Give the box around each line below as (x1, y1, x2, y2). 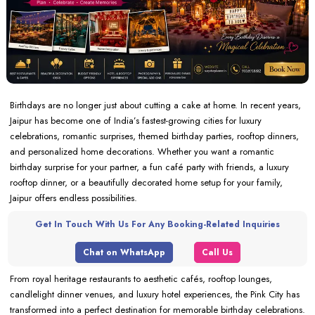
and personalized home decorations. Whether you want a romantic (10, 145, 274, 158)
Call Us (201, 246, 233, 259)
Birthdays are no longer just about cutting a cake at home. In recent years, (10, 98, 301, 112)
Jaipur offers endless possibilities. (10, 191, 137, 205)
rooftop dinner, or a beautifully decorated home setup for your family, (10, 176, 283, 189)
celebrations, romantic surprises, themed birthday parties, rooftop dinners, (10, 129, 299, 143)
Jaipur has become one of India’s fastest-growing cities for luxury (10, 114, 262, 127)
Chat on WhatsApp (82, 246, 165, 259)
